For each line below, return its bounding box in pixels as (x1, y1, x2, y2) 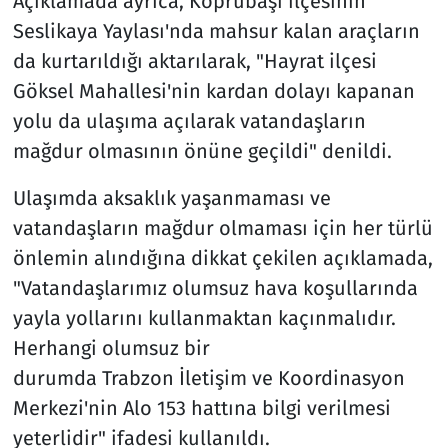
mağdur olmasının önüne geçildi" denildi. (12, 139, 392, 164)
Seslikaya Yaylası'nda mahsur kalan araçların (12, 19, 420, 44)
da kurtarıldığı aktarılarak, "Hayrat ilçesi (12, 49, 377, 74)
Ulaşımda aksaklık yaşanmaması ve (12, 186, 331, 211)
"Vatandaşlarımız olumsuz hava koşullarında (12, 276, 418, 301)
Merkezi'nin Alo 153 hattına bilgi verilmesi (12, 396, 391, 421)
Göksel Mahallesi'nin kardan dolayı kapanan (12, 79, 415, 104)
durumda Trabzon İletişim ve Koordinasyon (12, 366, 405, 391)
